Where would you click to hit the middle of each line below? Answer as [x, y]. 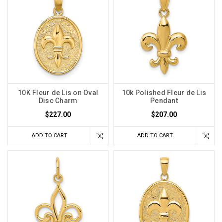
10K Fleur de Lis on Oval [58, 92]
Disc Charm [58, 100]
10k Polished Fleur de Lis [164, 92]
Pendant [164, 100]
